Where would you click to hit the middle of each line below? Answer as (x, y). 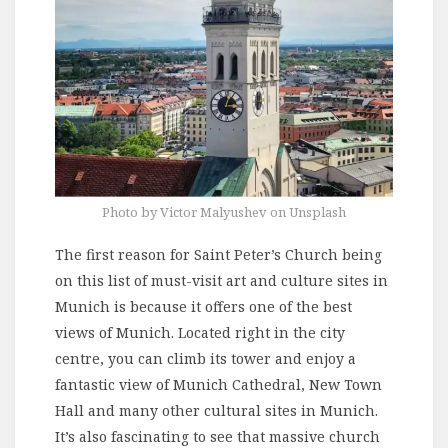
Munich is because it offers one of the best (203, 306)
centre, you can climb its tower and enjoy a (205, 358)
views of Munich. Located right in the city (200, 332)
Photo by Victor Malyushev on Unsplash (224, 211)
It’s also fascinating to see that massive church (217, 436)
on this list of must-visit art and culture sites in (221, 280)
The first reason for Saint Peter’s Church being (218, 254)
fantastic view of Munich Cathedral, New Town (218, 384)
